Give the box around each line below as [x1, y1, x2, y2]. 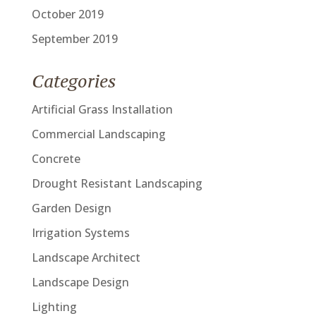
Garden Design [31, 200, 111, 216]
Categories [31, 70, 116, 92]
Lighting [31, 299, 77, 315]
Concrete [31, 151, 80, 166]
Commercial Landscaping [31, 126, 166, 142]
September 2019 [31, 31, 118, 47]
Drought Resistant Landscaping [31, 176, 202, 191]
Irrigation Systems [31, 225, 130, 241]
